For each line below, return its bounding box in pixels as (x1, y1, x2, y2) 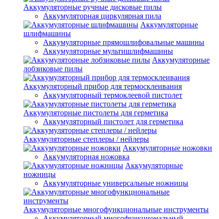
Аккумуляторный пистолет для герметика (43, 117, 183, 126)
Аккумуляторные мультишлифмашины (43, 46, 173, 55)
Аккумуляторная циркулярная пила (43, 11, 161, 20)
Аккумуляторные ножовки (123, 143, 212, 152)
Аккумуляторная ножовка (43, 152, 130, 161)
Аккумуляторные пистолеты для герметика (23, 108, 168, 117)
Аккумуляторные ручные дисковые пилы (23, 2, 162, 11)
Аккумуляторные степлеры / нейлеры (23, 134, 149, 143)
